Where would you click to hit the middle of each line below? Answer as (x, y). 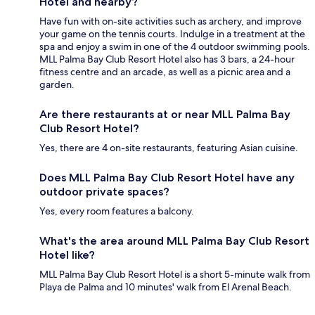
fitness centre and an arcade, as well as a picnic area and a (165, 72)
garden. (57, 85)
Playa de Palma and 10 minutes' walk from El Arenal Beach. (166, 287)
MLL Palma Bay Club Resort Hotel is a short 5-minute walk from (175, 275)
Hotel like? (67, 255)
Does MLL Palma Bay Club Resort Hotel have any (167, 178)
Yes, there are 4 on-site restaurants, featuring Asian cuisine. (169, 148)
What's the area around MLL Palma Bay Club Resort (174, 241)
